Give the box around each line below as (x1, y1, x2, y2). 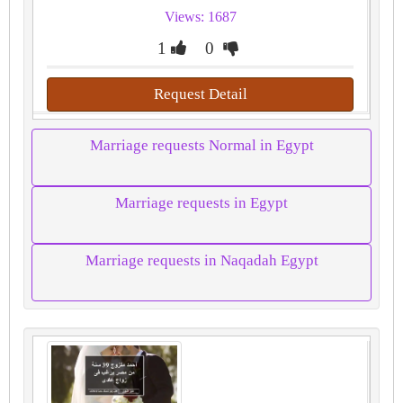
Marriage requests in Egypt (115, 194, 288, 211)
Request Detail (153, 85, 247, 103)
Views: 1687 (164, 9, 237, 24)
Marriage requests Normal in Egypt (89, 137, 314, 154)
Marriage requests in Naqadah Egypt (85, 252, 318, 269)
